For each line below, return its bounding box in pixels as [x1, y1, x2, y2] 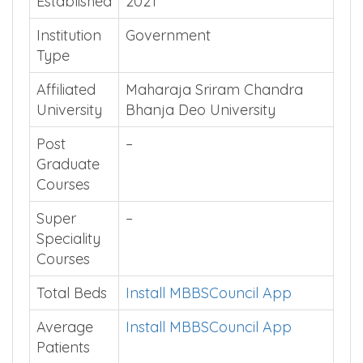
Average [36, 317, 93, 336]
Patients [36, 337, 90, 357]
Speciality [36, 228, 100, 248]
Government [126, 25, 211, 45]
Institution [36, 25, 101, 45]
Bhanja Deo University [126, 100, 275, 119]
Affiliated [36, 79, 96, 99]
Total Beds [36, 283, 107, 302]
